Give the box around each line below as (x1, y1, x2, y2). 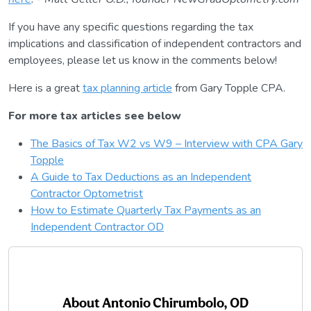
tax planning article (83, 81, 172, 96)
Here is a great (8, 81, 83, 96)
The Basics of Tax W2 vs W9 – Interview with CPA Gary (31, 136, 303, 152)
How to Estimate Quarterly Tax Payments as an (31, 203, 261, 219)
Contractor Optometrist (31, 186, 143, 202)
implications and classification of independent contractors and (8, 36, 301, 52)
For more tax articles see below (8, 108, 181, 124)
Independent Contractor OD (31, 219, 164, 235)
